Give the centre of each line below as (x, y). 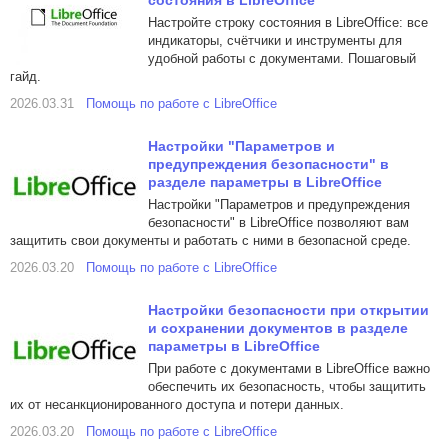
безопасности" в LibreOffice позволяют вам (278, 222)
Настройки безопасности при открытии (288, 310)
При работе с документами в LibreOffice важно (289, 368)
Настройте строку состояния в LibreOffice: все (288, 22)
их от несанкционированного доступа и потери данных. (177, 404)
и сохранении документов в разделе (278, 328)
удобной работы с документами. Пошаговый (282, 58)
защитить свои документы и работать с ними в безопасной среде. (210, 240)
